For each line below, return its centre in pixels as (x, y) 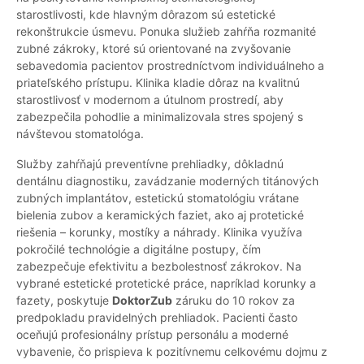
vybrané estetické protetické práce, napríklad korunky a (166, 284)
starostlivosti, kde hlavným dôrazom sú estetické (146, 15)
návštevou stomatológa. (80, 134)
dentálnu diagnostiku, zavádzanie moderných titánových (167, 181)
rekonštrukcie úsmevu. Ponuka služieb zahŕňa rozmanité (166, 32)
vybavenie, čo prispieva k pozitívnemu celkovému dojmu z (172, 352)
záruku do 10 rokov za (234, 301)
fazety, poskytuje (64, 301)
